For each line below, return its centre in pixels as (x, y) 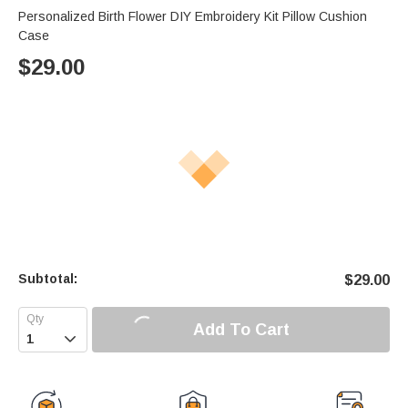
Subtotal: (48, 279)
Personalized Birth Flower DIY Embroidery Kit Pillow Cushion (193, 17)
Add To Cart (241, 329)
